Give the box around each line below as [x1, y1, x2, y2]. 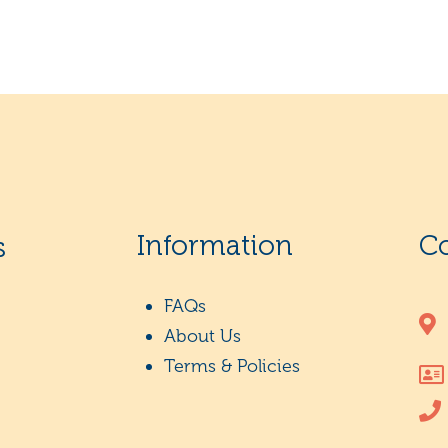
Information [137, 229, 293, 262]
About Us [164, 325, 241, 347]
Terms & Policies [164, 355, 300, 377]
